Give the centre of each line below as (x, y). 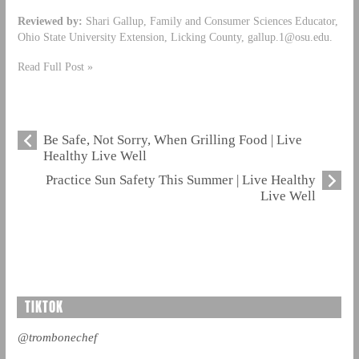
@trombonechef (57, 338)
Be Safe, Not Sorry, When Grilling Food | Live (172, 140)
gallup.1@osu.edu (288, 37)
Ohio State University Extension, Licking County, (132, 37)
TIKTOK (44, 307)
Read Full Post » (55, 67)
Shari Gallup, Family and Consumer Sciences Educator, (210, 21)
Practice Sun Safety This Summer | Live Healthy (181, 180)
